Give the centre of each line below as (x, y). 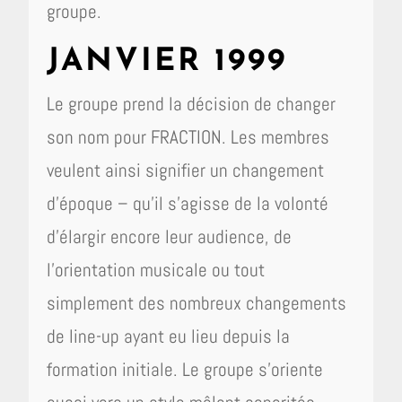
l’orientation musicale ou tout (156, 269)
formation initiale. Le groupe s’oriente (185, 369)
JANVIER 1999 (167, 62)
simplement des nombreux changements (197, 302)
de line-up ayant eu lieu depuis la (169, 336)
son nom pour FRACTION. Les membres (188, 136)
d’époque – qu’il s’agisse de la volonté (188, 203)
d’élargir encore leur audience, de (170, 236)
